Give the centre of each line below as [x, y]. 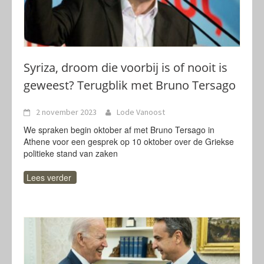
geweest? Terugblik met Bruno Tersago [130, 85]
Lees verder [49, 177]
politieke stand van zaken [71, 153]
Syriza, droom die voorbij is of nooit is [126, 67]
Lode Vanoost [141, 112]
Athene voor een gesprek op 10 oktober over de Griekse [129, 141]
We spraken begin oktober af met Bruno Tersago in [119, 130]
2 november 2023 [66, 112]
